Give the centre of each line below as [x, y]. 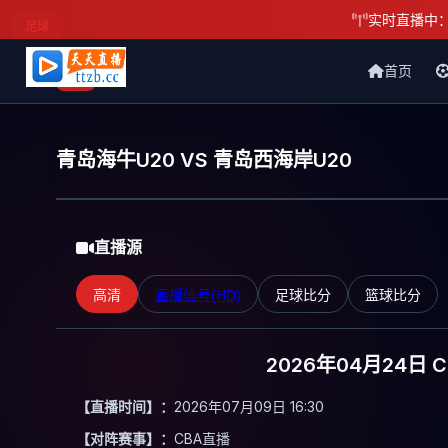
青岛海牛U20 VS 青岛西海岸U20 [204, 160]
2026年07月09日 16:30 [249, 406]
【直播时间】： [125, 406]
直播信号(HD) [198, 295]
